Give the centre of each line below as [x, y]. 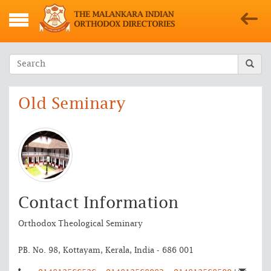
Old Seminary [72, 104]
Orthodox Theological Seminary [80, 224]
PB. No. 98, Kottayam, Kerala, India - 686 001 [106, 251]
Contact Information [98, 203]
